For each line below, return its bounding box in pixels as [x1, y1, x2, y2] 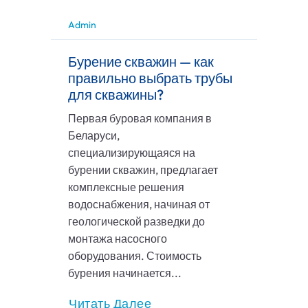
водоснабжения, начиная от [68, 197, 210, 212]
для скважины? [68, 86, 164, 104]
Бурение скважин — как [68, 53, 214, 71]
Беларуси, [68, 129, 120, 143]
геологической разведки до [68, 214, 205, 229]
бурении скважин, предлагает [68, 163, 218, 177]
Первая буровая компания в [68, 111, 212, 126]
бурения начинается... [68, 266, 181, 280]
